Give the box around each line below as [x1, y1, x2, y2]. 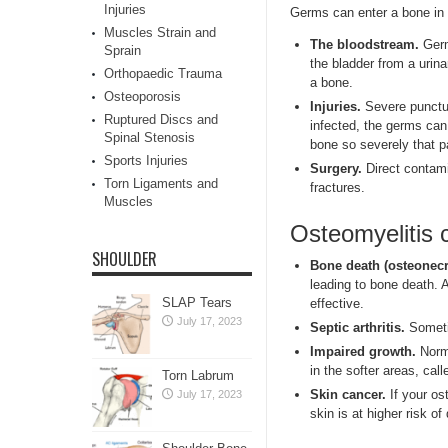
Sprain [104, 43, 141, 58]
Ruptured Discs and [104, 112, 218, 127]
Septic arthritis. [310, 320, 405, 336]
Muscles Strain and [104, 25, 216, 40]
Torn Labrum [162, 368, 234, 383]
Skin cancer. [310, 387, 386, 403]
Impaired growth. [310, 344, 416, 360]
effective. [310, 296, 364, 312]
